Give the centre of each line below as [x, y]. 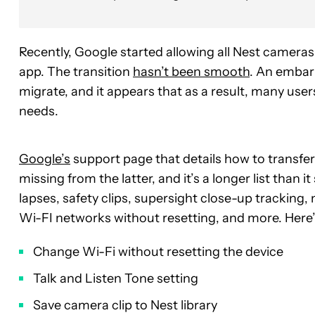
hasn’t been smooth [191, 71]
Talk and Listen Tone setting [116, 278]
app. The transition [76, 71]
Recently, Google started [92, 52]
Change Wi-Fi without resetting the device [158, 251]
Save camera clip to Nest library [125, 305]
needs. [39, 111]
